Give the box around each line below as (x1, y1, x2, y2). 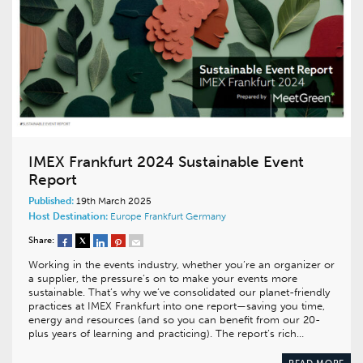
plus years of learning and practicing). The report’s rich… (28, 327, 304, 340)
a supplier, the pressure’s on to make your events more (28, 272, 297, 285)
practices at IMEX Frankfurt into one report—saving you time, (28, 300, 325, 313)
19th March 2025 (74, 195, 152, 207)
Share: (28, 235, 54, 246)
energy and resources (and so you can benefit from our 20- (28, 314, 320, 327)
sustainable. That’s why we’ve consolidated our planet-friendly (28, 286, 330, 299)
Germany (186, 211, 226, 223)
